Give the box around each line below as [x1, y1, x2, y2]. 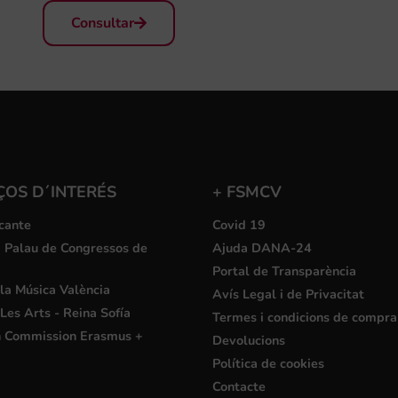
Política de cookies [212, 354, 324, 372]
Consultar [70, 12, 134, 33]
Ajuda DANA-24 [212, 238, 312, 257]
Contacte [212, 377, 266, 395]
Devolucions [212, 330, 285, 349]
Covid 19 [212, 215, 266, 234]
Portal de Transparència [212, 261, 356, 280]
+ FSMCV [212, 180, 282, 203]
